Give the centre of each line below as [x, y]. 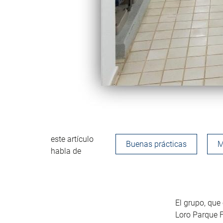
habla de [66, 151]
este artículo [72, 139]
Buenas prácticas [156, 144]
